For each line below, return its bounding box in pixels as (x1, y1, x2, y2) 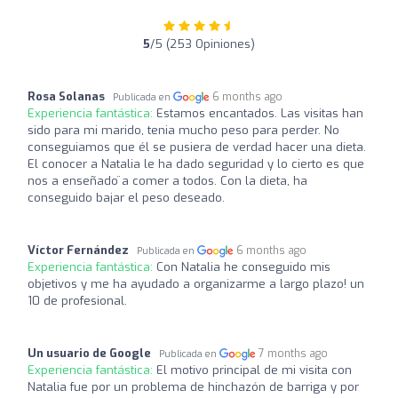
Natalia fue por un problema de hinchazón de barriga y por (28, 378, 359, 394)
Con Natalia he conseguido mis (156, 259, 330, 275)
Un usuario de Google (28, 345, 151, 361)
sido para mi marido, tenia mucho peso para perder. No (28, 122, 339, 138)
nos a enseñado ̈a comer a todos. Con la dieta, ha (28, 172, 307, 188)
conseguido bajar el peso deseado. (28, 189, 225, 205)
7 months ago (259, 346, 329, 361)
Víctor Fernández (28, 242, 129, 258)
